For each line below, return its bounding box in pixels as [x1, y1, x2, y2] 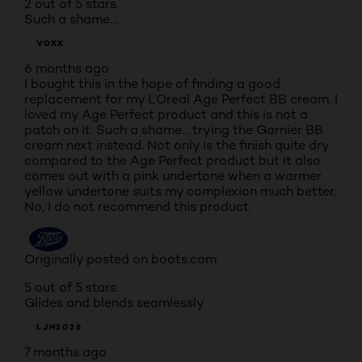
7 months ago [24, 344, 107, 360]
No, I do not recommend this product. [24, 199, 251, 214]
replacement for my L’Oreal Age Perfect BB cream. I [24, 91, 338, 107]
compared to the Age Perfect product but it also [24, 153, 321, 168]
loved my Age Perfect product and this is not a [24, 107, 308, 122]
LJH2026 [36, 322, 82, 332]
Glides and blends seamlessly [24, 295, 204, 310]
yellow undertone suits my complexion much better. [24, 183, 336, 199]
